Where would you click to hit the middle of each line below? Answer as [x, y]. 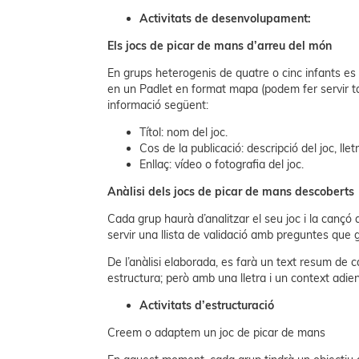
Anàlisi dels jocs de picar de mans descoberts [231, 192]
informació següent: [158, 105]
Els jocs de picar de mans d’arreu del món [220, 46]
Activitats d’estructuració [207, 306]
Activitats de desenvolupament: [226, 19]
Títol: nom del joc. [184, 133]
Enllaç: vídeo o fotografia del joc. [222, 165]
